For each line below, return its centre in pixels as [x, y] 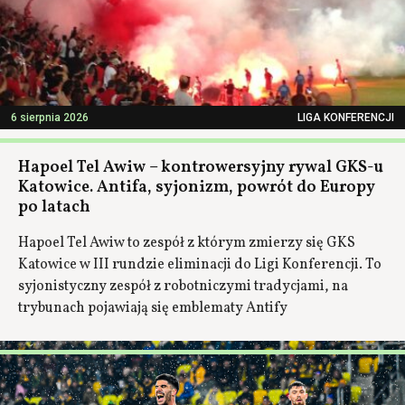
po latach [54, 207]
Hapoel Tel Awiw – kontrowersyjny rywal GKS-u [201, 167]
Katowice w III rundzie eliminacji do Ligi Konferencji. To [200, 264]
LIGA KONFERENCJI [346, 117]
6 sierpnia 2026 [50, 117]
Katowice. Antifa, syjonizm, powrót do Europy [197, 187]
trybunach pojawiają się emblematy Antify [153, 308]
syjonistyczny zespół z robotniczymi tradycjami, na [183, 286]
